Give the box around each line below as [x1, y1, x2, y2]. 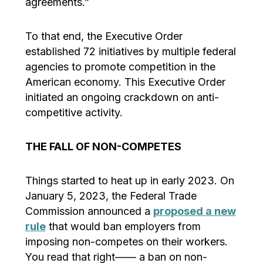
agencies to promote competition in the [25, 60, 215, 73]
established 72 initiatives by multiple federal [25, 45, 236, 58]
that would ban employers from [45, 220, 201, 232]
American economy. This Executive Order [25, 75, 225, 88]
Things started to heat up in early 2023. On [25, 174, 234, 187]
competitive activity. [25, 106, 123, 119]
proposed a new [153, 204, 236, 217]
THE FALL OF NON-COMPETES [25, 140, 181, 153]
